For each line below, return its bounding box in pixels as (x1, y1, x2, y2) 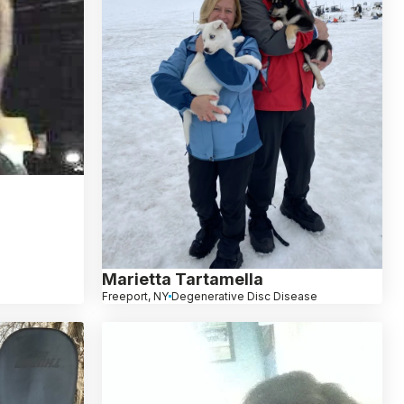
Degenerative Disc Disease (170, 289, 317, 303)
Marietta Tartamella (101, 269, 263, 289)
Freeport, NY (101, 289, 169, 303)
